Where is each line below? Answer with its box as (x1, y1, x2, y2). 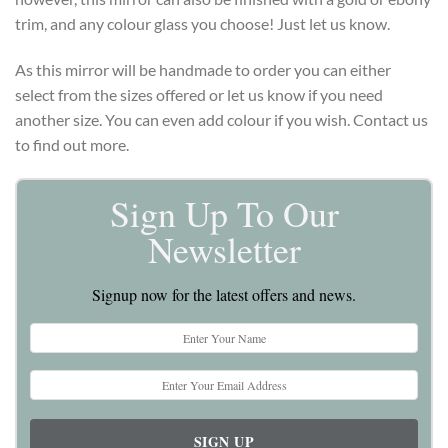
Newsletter (147, 224, 301, 273)
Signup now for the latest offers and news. (92, 283, 356, 305)
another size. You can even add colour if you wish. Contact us (15, 109, 428, 129)
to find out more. (15, 134, 129, 154)
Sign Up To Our (109, 188, 339, 237)
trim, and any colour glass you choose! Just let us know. (15, 14, 390, 34)
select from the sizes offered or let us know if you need (15, 84, 383, 104)
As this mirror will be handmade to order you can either (15, 59, 391, 79)
